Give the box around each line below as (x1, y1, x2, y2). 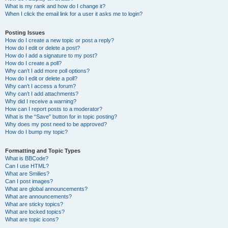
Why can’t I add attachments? (5, 91, 78, 97)
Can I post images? (5, 178, 53, 184)
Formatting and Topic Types (5, 148, 80, 154)
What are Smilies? (5, 170, 49, 177)
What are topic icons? (5, 216, 59, 222)
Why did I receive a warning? (5, 98, 76, 104)
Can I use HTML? (5, 163, 49, 169)
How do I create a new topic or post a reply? (5, 37, 114, 43)
